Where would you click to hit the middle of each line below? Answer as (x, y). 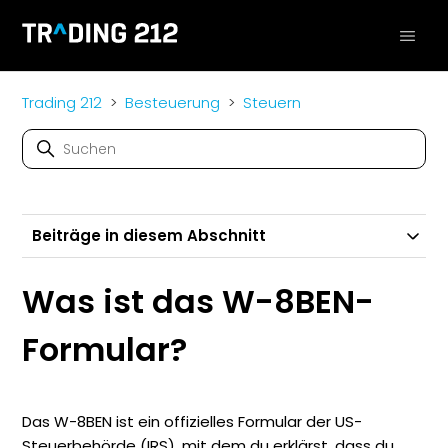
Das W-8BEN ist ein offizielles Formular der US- (192, 422)
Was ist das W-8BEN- (198, 301)
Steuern (272, 102)
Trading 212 (62, 102)
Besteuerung (173, 102)
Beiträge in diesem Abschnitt (149, 235)
